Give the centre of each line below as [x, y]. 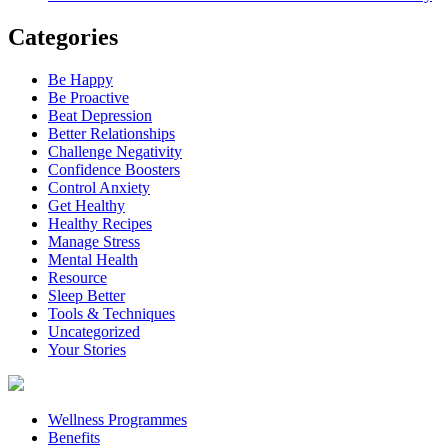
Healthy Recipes [100, 223]
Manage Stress [94, 241]
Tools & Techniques [111, 313]
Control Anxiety [99, 187]
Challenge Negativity [115, 151]
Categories [63, 37]
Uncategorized [94, 331]
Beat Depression [100, 115]
